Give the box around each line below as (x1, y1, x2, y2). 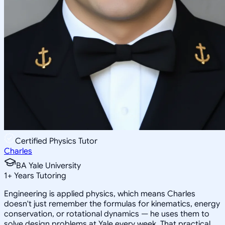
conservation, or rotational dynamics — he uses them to (4, 208, 209, 219)
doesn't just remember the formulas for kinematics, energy (4, 198, 220, 209)
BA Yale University (16, 160, 81, 171)
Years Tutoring (12, 170, 66, 181)
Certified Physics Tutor (15, 136, 97, 146)
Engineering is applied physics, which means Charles (4, 188, 195, 199)
